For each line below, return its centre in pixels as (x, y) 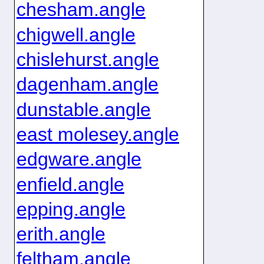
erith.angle (61, 234)
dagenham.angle (87, 85)
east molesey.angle (98, 134)
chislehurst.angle (88, 59)
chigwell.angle (76, 34)
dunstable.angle (83, 109)
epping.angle (71, 209)
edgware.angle (79, 159)
